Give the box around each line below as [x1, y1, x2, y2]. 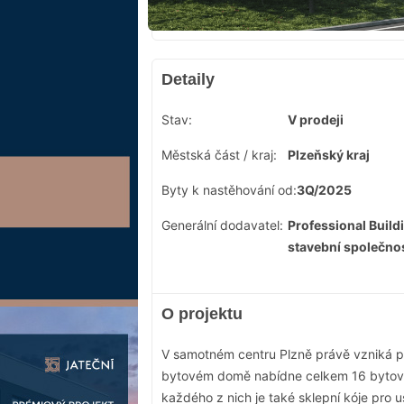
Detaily [161, 70, 215, 89]
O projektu [161, 305, 243, 324]
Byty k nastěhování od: [161, 182, 297, 198]
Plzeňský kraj [288, 147, 370, 163]
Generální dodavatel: [161, 217, 283, 234]
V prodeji [288, 112, 344, 128]
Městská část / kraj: [161, 147, 277, 163]
